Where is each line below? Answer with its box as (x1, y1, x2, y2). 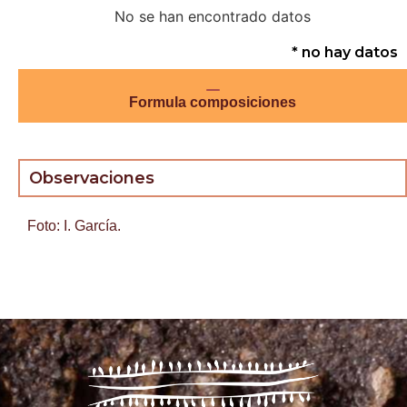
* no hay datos (292, 44, 398, 62)
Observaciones (29, 168, 154, 189)
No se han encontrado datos (114, 7, 311, 26)
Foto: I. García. (27, 218, 121, 234)
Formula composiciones (129, 94, 296, 111)
